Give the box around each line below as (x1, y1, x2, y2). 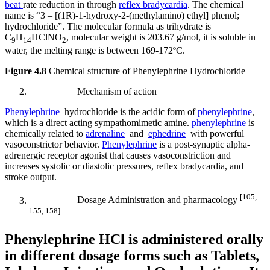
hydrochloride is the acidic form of (60, 107, 198, 118)
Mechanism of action (29, 86, 157, 97)
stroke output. (5, 172, 57, 183)
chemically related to (5, 128, 86, 139)
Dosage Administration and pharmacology (29, 195, 240, 206)
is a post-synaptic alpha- (157, 139, 250, 150)
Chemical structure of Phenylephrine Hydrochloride (46, 66, 245, 77)
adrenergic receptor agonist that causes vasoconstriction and (5, 150, 231, 161)
